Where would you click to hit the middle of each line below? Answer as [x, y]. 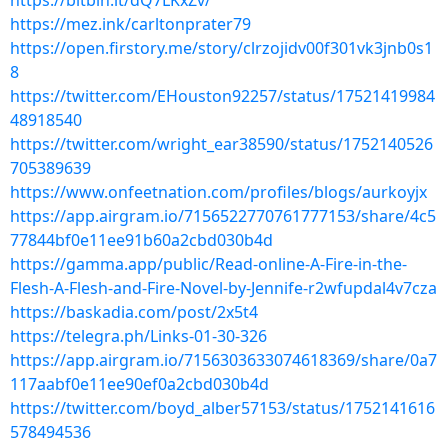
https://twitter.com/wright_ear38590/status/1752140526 [221, 144]
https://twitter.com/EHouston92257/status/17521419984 [222, 96]
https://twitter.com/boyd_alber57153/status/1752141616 [222, 408]
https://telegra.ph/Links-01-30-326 [138, 336]
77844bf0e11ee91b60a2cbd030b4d [141, 240]
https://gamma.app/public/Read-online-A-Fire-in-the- [208, 264]
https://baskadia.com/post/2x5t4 [134, 312]
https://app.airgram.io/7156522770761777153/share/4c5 [223, 216]
